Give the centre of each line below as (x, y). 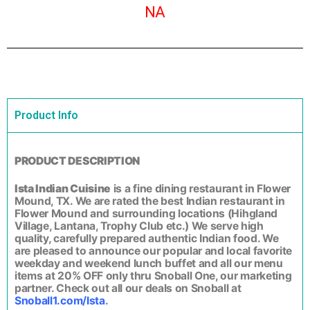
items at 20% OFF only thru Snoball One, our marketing (153, 276)
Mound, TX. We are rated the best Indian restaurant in (150, 201)
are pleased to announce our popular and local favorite (154, 251)
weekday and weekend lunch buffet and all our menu (149, 264)
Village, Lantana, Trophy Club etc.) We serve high (139, 226)
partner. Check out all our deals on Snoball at (128, 289)
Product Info (46, 116)
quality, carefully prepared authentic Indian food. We (147, 239)
